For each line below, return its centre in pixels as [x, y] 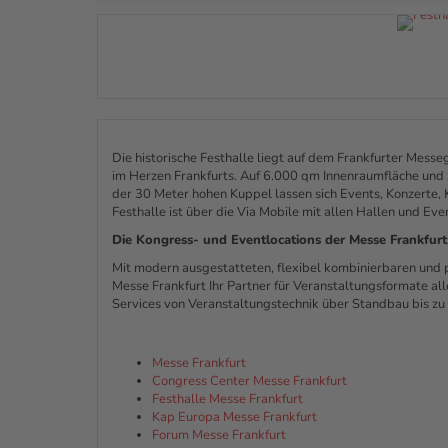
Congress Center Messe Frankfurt [249, 381]
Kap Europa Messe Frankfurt [234, 417]
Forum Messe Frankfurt [219, 435]
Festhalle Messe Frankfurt [227, 399]
